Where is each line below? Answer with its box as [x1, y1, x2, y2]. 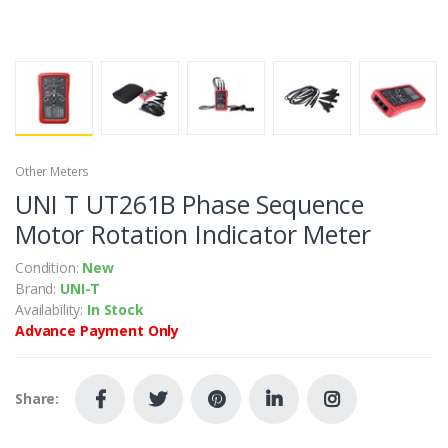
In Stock [86, 299, 144, 319]
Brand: [15, 278, 60, 298]
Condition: [15, 257, 83, 277]
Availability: [15, 299, 87, 319]
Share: [15, 389, 60, 409]
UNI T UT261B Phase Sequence [15, 186, 365, 221]
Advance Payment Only [15, 320, 180, 340]
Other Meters [15, 162, 90, 180]
